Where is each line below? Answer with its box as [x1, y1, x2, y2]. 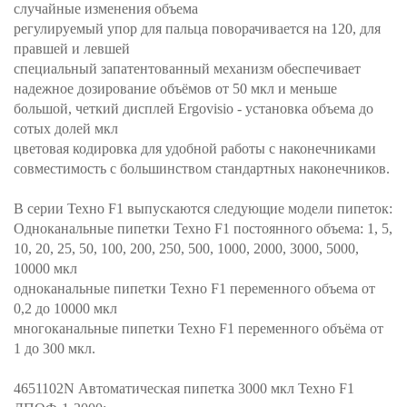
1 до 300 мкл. [14, 340, 95, 356]
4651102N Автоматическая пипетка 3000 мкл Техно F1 [14, 380, 354, 396]
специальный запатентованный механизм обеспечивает [14, 60, 361, 76]
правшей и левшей [14, 40, 130, 56]
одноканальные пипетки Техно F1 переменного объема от [14, 280, 375, 296]
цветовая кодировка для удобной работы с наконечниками [14, 140, 376, 156]
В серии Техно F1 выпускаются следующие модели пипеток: [14, 200, 392, 216]
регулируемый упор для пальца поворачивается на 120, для [14, 20, 381, 36]
